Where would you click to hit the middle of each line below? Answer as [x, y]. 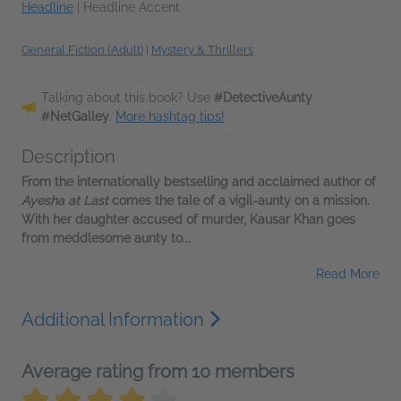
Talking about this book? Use [128, 98]
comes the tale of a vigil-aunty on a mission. [241, 200]
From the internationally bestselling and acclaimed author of [199, 182]
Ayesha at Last [67, 200]
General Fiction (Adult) [82, 50]
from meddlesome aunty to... [106, 238]
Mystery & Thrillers [202, 50]
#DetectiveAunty [263, 98]
